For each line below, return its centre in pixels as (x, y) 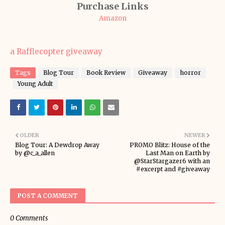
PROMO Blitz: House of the (170, 145)
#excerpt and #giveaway (173, 169)
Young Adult (35, 84)
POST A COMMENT (48, 196)
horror (190, 73)
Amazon (113, 18)
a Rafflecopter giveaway (56, 51)
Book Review (106, 73)
